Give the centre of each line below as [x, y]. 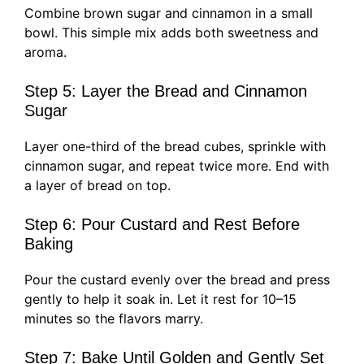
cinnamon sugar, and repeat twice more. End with [177, 166]
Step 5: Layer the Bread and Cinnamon [166, 91]
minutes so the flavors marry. [114, 319]
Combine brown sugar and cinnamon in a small [169, 13]
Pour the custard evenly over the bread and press [177, 280]
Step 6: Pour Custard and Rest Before [162, 225]
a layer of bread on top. [97, 186]
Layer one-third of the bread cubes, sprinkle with [175, 147]
